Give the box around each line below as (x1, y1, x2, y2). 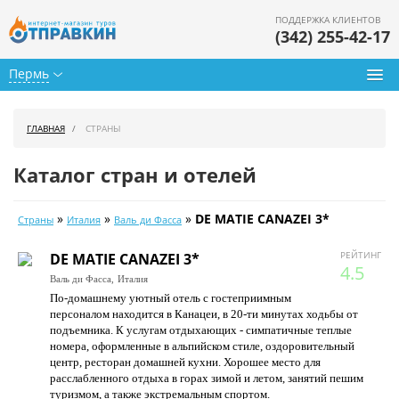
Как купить (18, 331, 85, 348)
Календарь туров (18, 219, 123, 236)
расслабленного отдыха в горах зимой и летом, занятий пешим (50, 371, 363, 385)
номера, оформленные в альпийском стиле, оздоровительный (50, 339, 354, 353)
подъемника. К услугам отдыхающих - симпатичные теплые (50, 323, 352, 337)
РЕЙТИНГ (340, 248, 381, 261)
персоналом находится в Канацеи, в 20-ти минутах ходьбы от (50, 307, 358, 321)
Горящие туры (18, 182, 107, 199)
